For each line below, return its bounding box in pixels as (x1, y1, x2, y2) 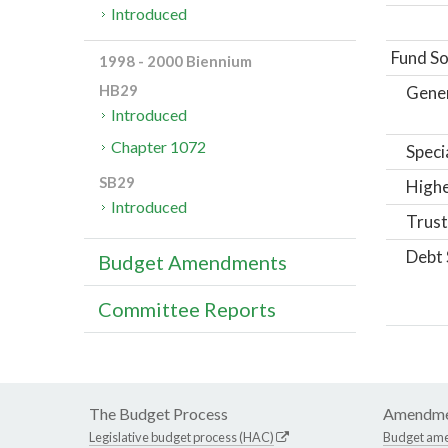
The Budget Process (89, 404, 228, 424)
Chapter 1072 (111, 137, 207, 157)
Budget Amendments (98, 250, 287, 275)
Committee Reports (98, 297, 276, 322)
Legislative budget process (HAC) (89, 429, 274, 446)
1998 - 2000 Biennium (99, 52, 252, 71)
